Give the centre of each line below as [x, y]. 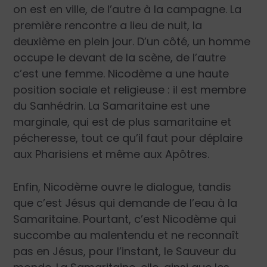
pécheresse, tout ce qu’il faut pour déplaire [128, 138]
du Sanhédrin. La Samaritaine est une [112, 105]
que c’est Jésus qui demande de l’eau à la [125, 203]
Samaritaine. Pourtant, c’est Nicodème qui [125, 219]
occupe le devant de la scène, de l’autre [120, 57]
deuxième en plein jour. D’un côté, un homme [132, 41]
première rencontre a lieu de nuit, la [108, 25]
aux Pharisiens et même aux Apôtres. [111, 154]
